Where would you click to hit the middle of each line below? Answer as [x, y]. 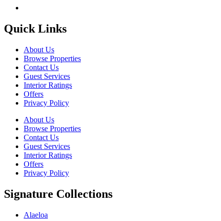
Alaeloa [36, 215]
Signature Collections [58, 194]
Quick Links [35, 28]
